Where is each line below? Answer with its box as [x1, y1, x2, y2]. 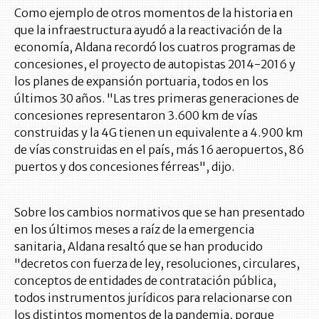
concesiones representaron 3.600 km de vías [14, 108, 258, 123]
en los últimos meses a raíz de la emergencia [14, 222, 254, 237]
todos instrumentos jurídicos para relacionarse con [14, 291, 293, 305]
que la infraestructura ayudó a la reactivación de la [14, 23, 282, 38]
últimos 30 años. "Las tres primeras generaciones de [14, 91, 299, 106]
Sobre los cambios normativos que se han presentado [14, 205, 305, 220]
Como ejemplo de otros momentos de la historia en [14, 6, 293, 21]
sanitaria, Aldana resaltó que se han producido [14, 239, 263, 254]
